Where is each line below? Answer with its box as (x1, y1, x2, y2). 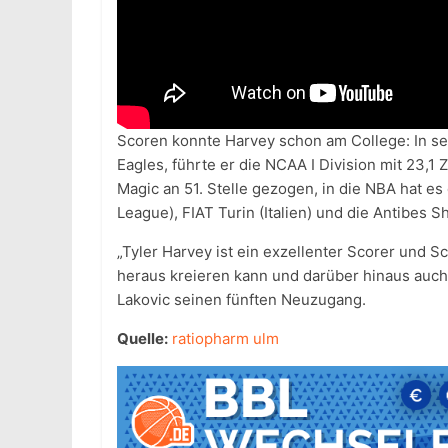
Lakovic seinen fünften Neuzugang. (117, 290, 366, 310)
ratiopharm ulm (172, 329, 279, 349)
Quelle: (117, 329, 168, 349)
